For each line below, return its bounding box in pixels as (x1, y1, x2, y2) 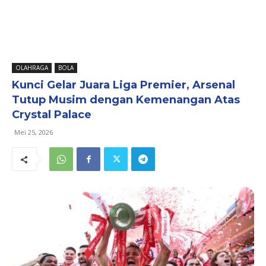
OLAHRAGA (15, 64, 48, 72)
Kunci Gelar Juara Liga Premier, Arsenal (12, 78, 235, 91)
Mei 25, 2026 (14, 128, 53, 137)
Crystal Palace (12, 108, 91, 121)
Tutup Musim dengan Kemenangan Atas (12, 93, 240, 106)
